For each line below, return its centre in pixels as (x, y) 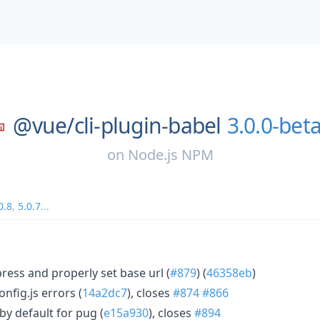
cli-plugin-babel (147, 125)
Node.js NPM (170, 154)
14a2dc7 (105, 292)
